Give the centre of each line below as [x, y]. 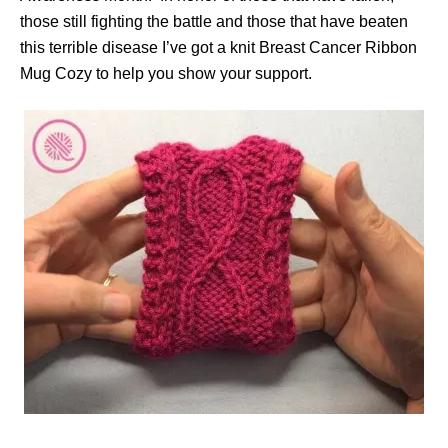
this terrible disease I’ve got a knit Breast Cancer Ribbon [218, 47]
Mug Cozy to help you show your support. [166, 73]
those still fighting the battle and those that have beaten [214, 21]
